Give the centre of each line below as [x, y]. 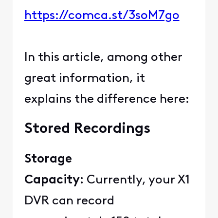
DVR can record [69, 201]
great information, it [84, 79]
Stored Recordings [87, 129]
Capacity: [54, 181]
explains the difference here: [107, 100]
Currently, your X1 [136, 181]
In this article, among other [103, 58]
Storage [48, 160]
